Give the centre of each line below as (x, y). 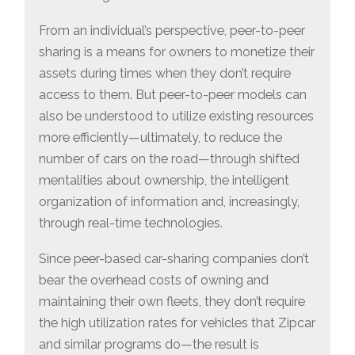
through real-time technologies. (131, 223)
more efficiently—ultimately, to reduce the (161, 138)
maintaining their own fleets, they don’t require (172, 301)
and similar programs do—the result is (149, 344)
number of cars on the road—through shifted (170, 159)
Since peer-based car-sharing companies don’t (174, 258)
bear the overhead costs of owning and (154, 280)
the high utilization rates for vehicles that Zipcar (177, 323)
